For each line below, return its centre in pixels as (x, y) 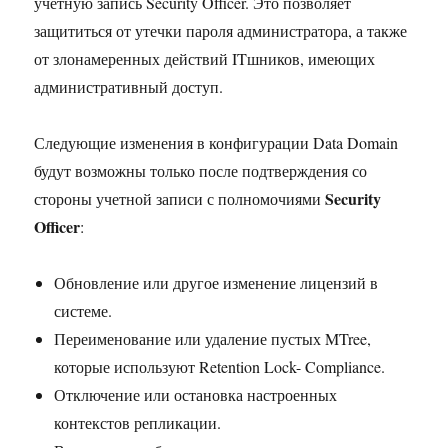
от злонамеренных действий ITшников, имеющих (205, 58)
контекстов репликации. (138, 422)
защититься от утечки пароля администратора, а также (221, 30)
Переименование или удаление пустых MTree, (213, 338)
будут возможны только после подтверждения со (201, 170)
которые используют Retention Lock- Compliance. (220, 366)
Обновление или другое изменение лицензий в (216, 282)
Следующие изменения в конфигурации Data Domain (216, 142)
